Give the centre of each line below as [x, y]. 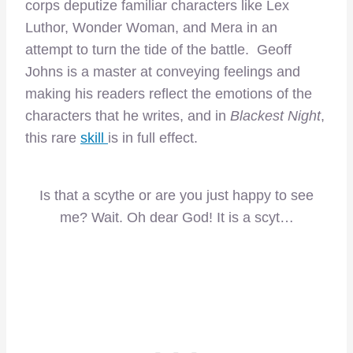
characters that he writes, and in [128, 116]
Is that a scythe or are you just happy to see [176, 195]
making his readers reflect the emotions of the [169, 94]
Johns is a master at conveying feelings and [163, 72]
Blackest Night [275, 116]
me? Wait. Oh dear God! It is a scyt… [176, 217]
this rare [53, 138]
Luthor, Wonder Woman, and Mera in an [151, 28]
